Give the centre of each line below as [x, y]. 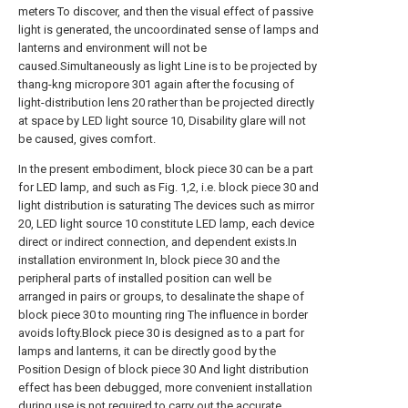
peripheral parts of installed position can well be [145, 278]
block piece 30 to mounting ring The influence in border [163, 315]
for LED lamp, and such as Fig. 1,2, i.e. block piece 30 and [168, 187]
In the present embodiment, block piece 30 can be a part [166, 169]
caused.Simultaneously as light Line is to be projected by [168, 66]
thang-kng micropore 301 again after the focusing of [156, 84]
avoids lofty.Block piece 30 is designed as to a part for [161, 333]
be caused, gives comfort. [87, 139]
